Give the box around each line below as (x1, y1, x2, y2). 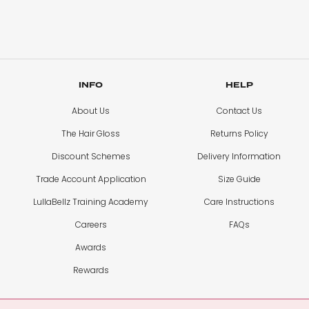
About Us (72, 105, 110, 117)
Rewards (72, 264, 109, 277)
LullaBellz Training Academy (33, 196, 149, 208)
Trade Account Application (35, 173, 146, 186)
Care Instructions (203, 196, 275, 208)
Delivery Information (197, 150, 281, 163)
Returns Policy (210, 128, 268, 140)
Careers (74, 219, 107, 231)
